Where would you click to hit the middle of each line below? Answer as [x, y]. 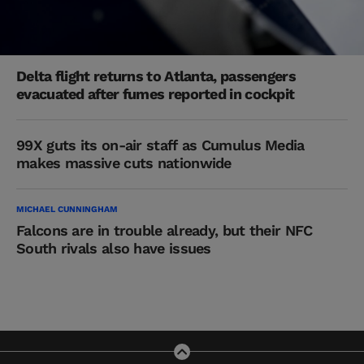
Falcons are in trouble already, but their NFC [165, 230]
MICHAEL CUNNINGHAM [67, 209]
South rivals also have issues [114, 248]
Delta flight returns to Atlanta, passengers [156, 76]
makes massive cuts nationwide [124, 162]
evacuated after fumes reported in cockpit [156, 93]
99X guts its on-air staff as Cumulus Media [160, 145]
